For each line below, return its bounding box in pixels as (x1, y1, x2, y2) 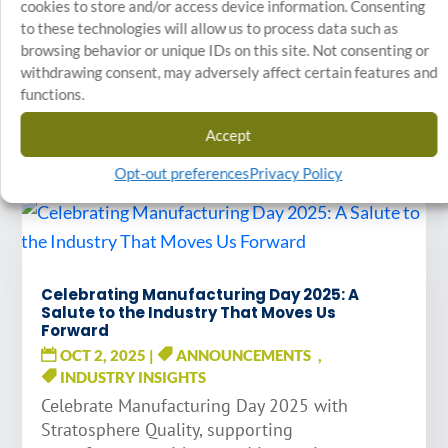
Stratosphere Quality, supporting (41, 417, 294, 441)
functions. (20, 85, 84, 103)
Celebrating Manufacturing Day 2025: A (41, 284, 360, 306)
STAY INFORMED (147, 61, 301, 83)
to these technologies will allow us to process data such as (20, 19, 398, 37)
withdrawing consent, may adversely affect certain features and (20, 63, 437, 81)
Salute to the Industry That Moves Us (41, 302, 337, 324)
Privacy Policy (249, 164, 343, 182)
